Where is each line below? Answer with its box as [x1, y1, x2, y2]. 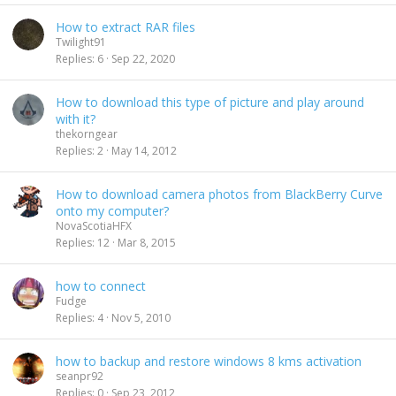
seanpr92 [56, 369, 103, 384]
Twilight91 [56, 34, 106, 49]
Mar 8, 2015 [118, 234, 176, 250]
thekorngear [56, 126, 118, 141]
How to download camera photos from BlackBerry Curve [56, 186, 383, 202]
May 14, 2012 [111, 142, 177, 158]
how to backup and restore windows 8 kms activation [56, 353, 362, 369]
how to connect [56, 278, 146, 294]
